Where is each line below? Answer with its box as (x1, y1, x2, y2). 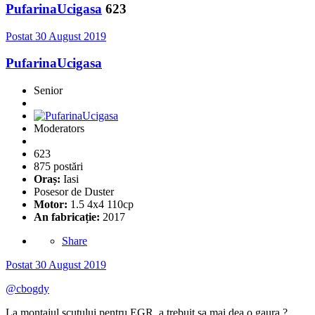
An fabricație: (34, 211, 100, 224)
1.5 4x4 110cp (70, 198, 134, 211)
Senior (34, 84, 63, 97)
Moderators (34, 122, 84, 135)
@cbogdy (6, 283, 49, 295)
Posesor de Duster (34, 186, 114, 198)
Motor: (34, 198, 70, 211)
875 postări (34, 160, 83, 173)
